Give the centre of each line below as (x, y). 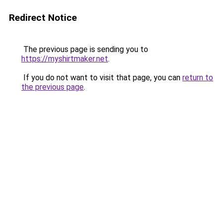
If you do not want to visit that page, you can (102, 78)
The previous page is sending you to (85, 49)
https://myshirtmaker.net (65, 59)
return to (198, 78)
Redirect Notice (43, 18)
